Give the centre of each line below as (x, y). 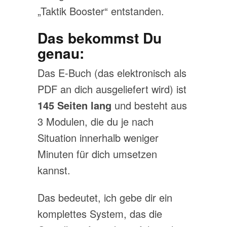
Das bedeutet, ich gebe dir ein (105, 197)
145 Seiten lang (74, 105)
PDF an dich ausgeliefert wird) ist (112, 89)
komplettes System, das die (100, 214)
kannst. (54, 170)
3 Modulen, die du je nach (96, 121)
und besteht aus (149, 105)
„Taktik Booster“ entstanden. (101, 11)
